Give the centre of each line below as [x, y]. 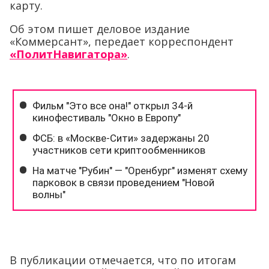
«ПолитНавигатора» [68, 54]
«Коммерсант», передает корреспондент [122, 41]
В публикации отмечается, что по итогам [123, 260]
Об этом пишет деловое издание [100, 29]
